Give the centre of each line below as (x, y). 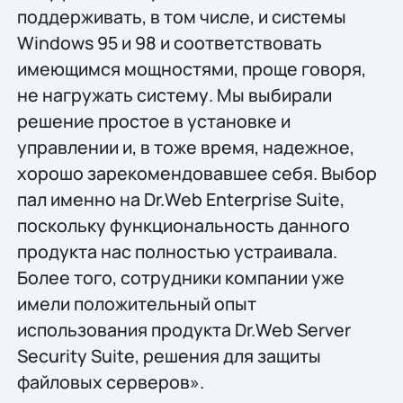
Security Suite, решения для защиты (169, 355)
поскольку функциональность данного (183, 225)
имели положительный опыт (136, 303)
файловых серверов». (110, 381)
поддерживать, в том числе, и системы (181, 16)
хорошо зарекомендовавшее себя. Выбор (197, 173)
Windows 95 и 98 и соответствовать (169, 42)
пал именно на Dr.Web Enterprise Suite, (180, 199)
